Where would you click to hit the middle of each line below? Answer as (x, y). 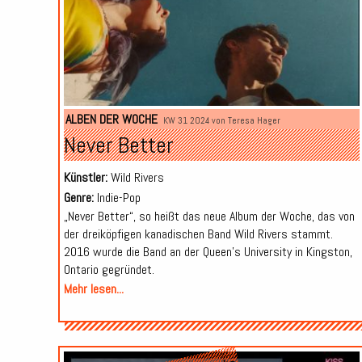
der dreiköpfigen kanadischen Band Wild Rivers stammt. (198, 234)
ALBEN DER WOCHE (111, 120)
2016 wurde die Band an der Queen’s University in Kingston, (208, 252)
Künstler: (85, 178)
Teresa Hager (254, 121)
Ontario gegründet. (109, 270)
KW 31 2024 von (195, 121)
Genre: (78, 198)
